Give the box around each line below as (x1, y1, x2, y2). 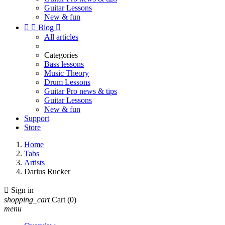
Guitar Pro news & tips (44, 87, 117, 95)
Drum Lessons (44, 78, 90, 86)
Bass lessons (44, 60, 84, 68)
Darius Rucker (24, 167, 70, 176)
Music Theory (44, 69, 89, 77)
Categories (44, 51, 78, 59)
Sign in (11, 186, 34, 194)
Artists (24, 158, 45, 167)
